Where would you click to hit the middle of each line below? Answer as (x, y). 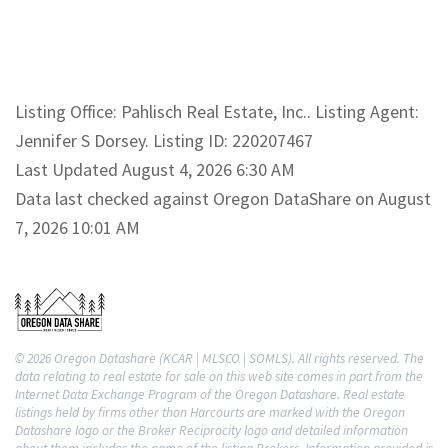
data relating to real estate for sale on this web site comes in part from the (219, 376)
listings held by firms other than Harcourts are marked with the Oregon (210, 412)
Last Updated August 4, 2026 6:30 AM (155, 169)
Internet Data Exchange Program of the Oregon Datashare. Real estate (210, 394)
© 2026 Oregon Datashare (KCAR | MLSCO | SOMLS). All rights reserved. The (219, 358)
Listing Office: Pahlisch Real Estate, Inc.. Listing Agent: (217, 111)
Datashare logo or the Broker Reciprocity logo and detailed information (211, 430)
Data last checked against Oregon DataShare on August (223, 198)
